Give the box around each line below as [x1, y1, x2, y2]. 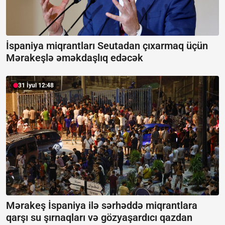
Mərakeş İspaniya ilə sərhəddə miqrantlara [6, 199, 197, 212]
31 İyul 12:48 [18, 81, 54, 89]
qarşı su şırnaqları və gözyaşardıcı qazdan [6, 211, 192, 224]
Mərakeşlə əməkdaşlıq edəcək [6, 51, 143, 64]
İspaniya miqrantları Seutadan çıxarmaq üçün [6, 39, 208, 52]
